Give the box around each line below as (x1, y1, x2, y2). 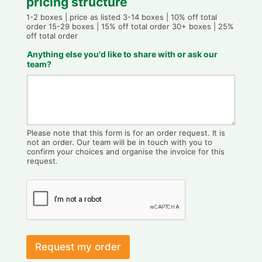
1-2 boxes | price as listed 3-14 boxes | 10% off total (26, 12, 217, 22)
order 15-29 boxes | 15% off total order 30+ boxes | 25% (26, 21, 234, 31)
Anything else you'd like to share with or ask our (26, 49, 218, 59)
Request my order (35, 241, 121, 253)
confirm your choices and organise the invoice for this (26, 147, 225, 157)
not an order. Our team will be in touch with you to (26, 137, 212, 147)
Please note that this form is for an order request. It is (26, 128, 225, 138)
